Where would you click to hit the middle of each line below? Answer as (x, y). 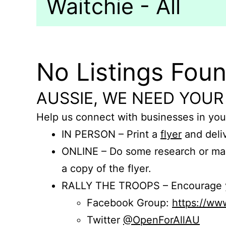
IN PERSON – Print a (111, 134)
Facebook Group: (129, 203)
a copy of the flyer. (106, 168)
